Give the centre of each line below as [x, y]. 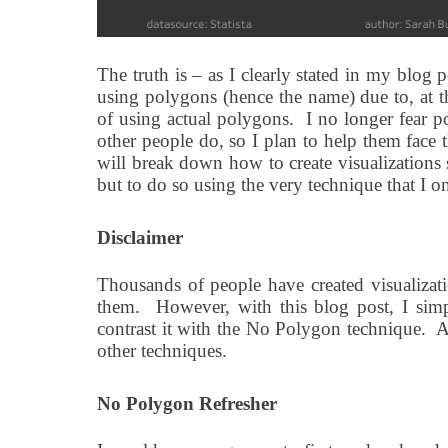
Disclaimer [140, 238]
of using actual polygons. [196, 119]
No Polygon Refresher [187, 404]
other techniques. [167, 351]
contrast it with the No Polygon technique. [262, 329]
